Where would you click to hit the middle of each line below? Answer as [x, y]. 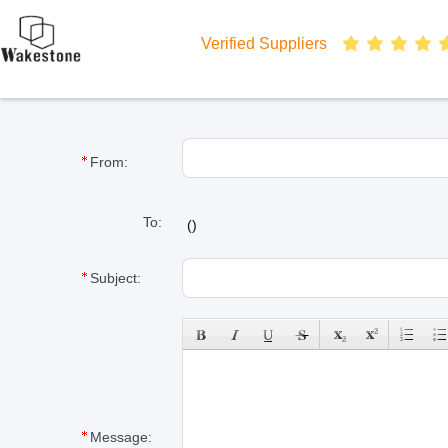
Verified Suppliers [264, 43]
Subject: [115, 278]
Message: [121, 437]
